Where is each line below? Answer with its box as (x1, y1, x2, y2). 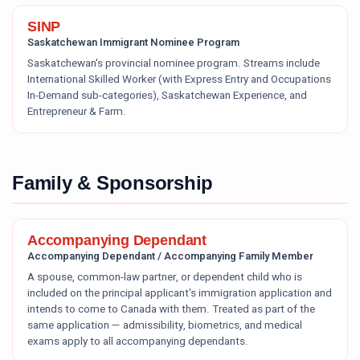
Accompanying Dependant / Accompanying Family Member (27, 248, 313, 264)
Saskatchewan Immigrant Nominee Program (27, 35, 239, 50)
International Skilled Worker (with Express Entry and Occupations (27, 72, 331, 88)
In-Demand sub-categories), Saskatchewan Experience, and (27, 88, 307, 104)
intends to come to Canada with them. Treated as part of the (27, 301, 315, 317)
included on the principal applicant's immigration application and (27, 285, 332, 301)
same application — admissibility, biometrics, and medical (27, 317, 302, 333)
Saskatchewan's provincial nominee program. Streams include (27, 55, 320, 72)
